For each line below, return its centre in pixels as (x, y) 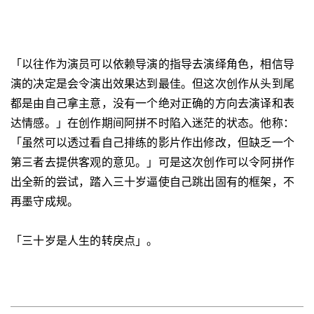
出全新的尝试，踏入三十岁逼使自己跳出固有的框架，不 (153, 182)
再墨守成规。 (45, 201)
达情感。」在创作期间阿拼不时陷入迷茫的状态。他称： (153, 123)
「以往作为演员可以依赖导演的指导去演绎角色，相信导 (153, 64)
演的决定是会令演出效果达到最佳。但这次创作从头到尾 (153, 83)
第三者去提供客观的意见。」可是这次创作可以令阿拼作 (153, 162)
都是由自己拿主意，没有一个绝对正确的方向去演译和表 (153, 103)
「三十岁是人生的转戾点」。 (84, 240)
